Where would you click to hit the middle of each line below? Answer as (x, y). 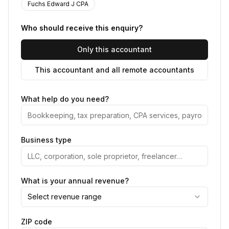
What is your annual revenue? (75, 181)
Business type (46, 140)
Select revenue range (65, 197)
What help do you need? (65, 99)
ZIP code (37, 222)
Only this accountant (114, 49)
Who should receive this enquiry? (82, 28)
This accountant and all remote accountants (114, 70)
